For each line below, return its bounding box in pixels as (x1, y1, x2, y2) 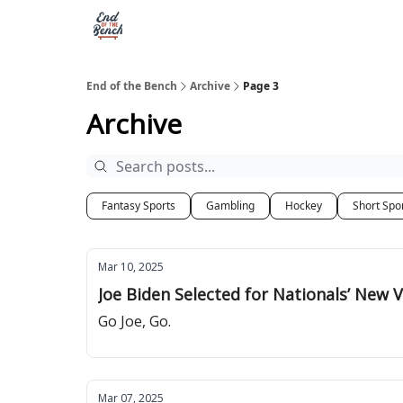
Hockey (285, 198, 322, 213)
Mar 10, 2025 (98, 259, 164, 274)
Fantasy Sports (102, 198, 175, 213)
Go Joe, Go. (98, 311, 171, 331)
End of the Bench (86, 78, 177, 94)
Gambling (206, 198, 255, 213)
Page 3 (243, 78, 279, 94)
